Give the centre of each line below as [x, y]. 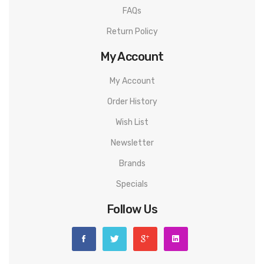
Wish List [132, 122]
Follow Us [132, 209]
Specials [132, 184]
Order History [132, 102]
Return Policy [132, 32]
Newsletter [132, 143]
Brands [132, 164]
